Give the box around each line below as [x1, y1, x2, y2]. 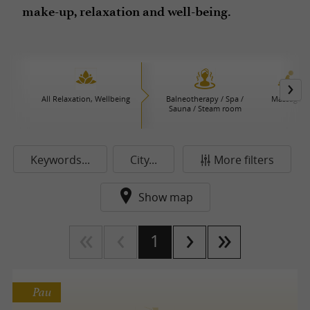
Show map [138, 190, 193, 205]
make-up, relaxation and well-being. [22, 3, 231, 19]
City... [130, 152, 157, 167]
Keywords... [30, 152, 90, 167]
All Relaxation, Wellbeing [42, 93, 130, 104]
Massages [271, 93, 306, 104]
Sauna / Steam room [168, 103, 241, 113]
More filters [214, 152, 274, 167]
